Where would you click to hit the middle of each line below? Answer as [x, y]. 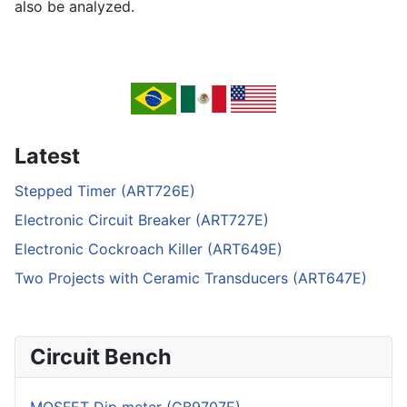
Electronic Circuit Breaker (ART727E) [142, 220]
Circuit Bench [101, 357]
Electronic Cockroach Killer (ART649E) [149, 249]
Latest [47, 156]
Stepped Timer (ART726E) [105, 191]
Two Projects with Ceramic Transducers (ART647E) [191, 278]
